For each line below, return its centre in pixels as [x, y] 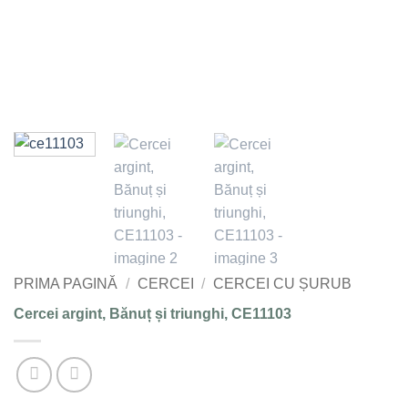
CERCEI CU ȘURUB [283, 284]
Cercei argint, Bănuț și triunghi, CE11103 [153, 313]
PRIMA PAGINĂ [66, 284]
